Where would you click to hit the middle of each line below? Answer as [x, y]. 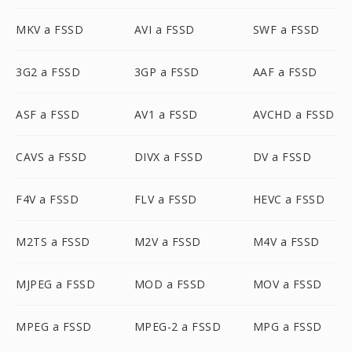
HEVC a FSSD [289, 199]
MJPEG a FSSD [55, 284]
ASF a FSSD [48, 114]
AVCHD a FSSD [293, 114]
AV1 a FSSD [166, 114]
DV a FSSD [282, 157]
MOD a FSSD [170, 284]
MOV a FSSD [287, 284]
